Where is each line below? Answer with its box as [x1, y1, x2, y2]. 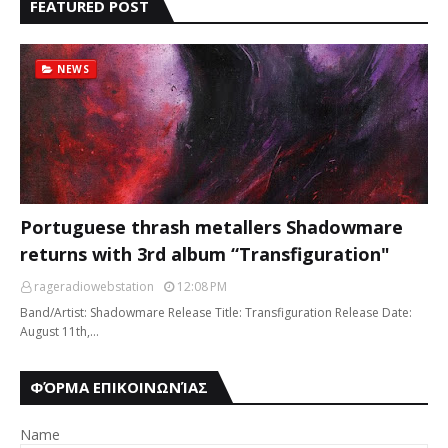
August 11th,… [20, 323, 99, 340]
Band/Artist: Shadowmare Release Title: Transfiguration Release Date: [20, 304, 412, 321]
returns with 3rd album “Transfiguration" [20, 242, 390, 266]
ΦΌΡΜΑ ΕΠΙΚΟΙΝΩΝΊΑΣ [30, 377, 208, 397]
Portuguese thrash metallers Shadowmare [20, 215, 403, 239]
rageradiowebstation [34, 278, 154, 295]
